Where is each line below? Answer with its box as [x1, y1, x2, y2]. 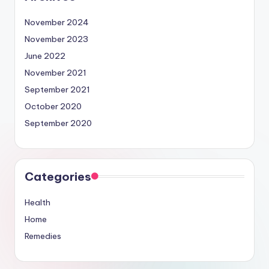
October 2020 [25, 101, 82, 112]
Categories [25, 169, 91, 184]
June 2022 [25, 50, 65, 62]
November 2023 [25, 34, 88, 45]
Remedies [25, 231, 61, 242]
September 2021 [25, 84, 90, 95]
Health [25, 197, 50, 208]
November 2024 [25, 17, 89, 28]
